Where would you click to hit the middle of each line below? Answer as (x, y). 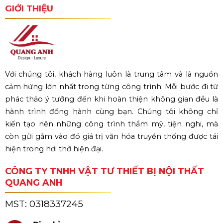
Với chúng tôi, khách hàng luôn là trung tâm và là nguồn (111, 74)
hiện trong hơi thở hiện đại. (54, 149)
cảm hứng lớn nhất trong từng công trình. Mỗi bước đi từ (111, 87)
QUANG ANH (33, 183)
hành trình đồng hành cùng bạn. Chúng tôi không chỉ (111, 112)
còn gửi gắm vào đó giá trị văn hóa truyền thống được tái (111, 137)
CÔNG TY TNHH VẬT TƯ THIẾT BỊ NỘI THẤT (104, 171)
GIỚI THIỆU (29, 8)
